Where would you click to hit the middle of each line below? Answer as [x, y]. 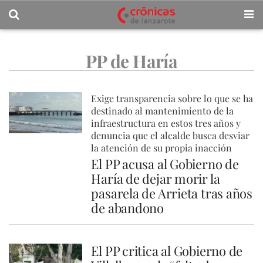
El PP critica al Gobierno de [167, 251]
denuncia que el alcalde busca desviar [171, 135]
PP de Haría [131, 61]
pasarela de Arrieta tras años [172, 193]
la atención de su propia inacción [162, 148]
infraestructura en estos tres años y [166, 123]
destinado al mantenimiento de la [163, 111]
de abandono [127, 208]
